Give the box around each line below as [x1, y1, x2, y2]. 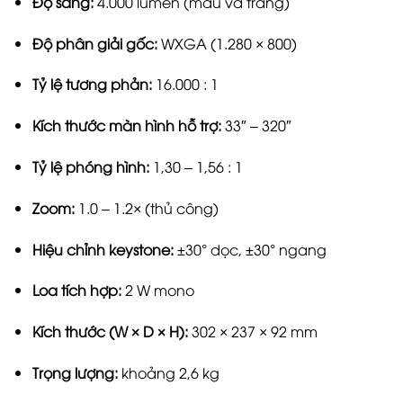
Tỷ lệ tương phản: [31, 74, 152, 94]
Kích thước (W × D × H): [31, 321, 188, 342]
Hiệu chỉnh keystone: [31, 238, 174, 259]
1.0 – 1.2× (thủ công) [74, 197, 219, 218]
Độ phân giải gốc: [31, 32, 157, 53]
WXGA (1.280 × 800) [157, 32, 297, 53]
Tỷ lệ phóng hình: [31, 157, 149, 177]
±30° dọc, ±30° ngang [173, 238, 327, 259]
